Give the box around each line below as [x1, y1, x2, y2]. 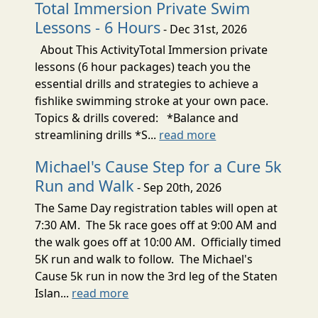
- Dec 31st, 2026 [160, 21, 248, 37]
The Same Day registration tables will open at [35, 199, 278, 216]
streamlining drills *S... [35, 126, 160, 143]
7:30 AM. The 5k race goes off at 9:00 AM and [35, 216, 278, 233]
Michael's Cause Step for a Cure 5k [35, 155, 283, 177]
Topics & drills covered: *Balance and [35, 109, 239, 126]
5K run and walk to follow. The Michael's [35, 251, 253, 267]
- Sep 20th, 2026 [134, 179, 222, 195]
